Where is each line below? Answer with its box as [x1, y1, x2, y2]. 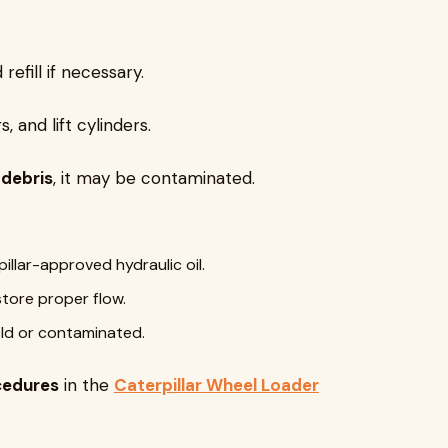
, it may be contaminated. [53, 167, 255, 189]
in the [59, 374, 114, 396]
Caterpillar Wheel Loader [114, 374, 319, 396]
